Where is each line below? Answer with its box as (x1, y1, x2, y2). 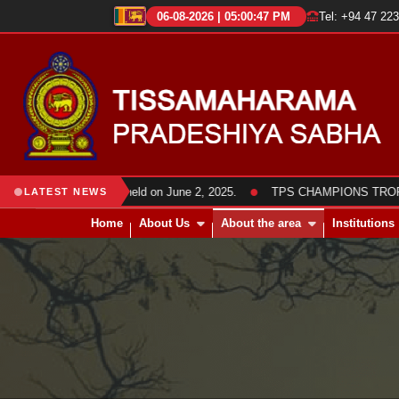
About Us (139, 216, 190, 230)
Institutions (332, 216, 395, 230)
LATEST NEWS (23, 186, 107, 197)
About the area (221, 216, 301, 230)
